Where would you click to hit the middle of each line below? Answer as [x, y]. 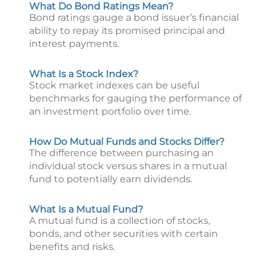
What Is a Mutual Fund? [86, 209]
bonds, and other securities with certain [123, 234]
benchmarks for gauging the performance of [135, 98]
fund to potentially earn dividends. [111, 179]
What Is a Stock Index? [84, 74]
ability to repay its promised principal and [127, 31]
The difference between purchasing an [121, 153]
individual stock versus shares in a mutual [128, 166]
